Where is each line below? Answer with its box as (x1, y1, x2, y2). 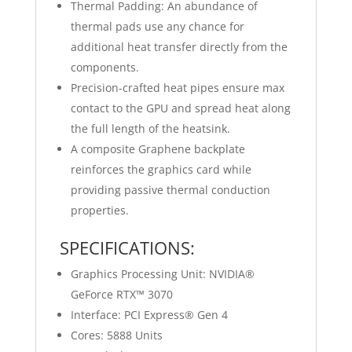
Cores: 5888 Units (70, 328, 163, 343)
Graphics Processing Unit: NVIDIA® (70, 266, 255, 281)
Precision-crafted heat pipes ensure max (70, 80, 284, 95)
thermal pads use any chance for (70, 19, 244, 34)
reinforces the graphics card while (70, 162, 251, 177)
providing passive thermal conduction (70, 182, 270, 197)
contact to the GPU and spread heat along (70, 101, 291, 115)
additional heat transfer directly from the (70, 39, 288, 54)
